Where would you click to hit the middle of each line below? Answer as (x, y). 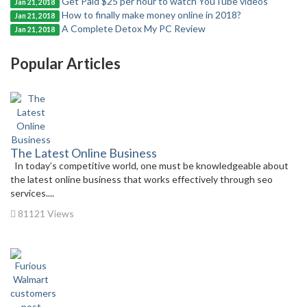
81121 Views (45, 213)
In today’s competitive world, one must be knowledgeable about (149, 165)
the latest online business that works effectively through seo (142, 179)
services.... (32, 193)
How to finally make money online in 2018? (151, 14)
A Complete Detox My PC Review (133, 28)
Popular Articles (65, 63)
